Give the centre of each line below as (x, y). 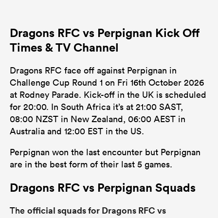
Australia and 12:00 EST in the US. (77, 131)
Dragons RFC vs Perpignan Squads (103, 187)
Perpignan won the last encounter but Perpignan (105, 152)
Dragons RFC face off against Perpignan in (93, 70)
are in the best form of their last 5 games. (91, 164)
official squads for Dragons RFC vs (97, 210)
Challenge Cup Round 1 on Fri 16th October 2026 (107, 82)
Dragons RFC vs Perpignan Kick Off (105, 32)
